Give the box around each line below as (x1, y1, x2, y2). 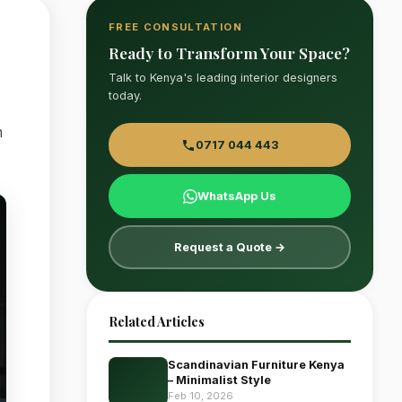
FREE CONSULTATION (109, 21, 242, 33)
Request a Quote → (174, 240, 285, 254)
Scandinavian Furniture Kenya (168, 358, 345, 371)
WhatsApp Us (197, 189, 276, 203)
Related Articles (109, 312, 205, 330)
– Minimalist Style (168, 373, 271, 387)
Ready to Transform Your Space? (109, 42, 350, 63)
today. (109, 89, 142, 102)
